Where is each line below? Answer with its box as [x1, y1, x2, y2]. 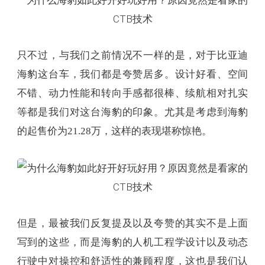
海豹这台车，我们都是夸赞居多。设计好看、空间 [17, 68, 248, 80]
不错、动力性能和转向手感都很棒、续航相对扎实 [17, 87, 248, 99]
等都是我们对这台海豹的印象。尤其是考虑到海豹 [17, 106, 248, 118]
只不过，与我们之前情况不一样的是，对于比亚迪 [17, 49, 248, 61]
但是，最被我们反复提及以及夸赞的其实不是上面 [17, 217, 248, 229]
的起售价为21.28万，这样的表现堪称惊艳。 [17, 125, 212, 137]
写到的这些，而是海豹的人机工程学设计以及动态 [17, 236, 248, 248]
